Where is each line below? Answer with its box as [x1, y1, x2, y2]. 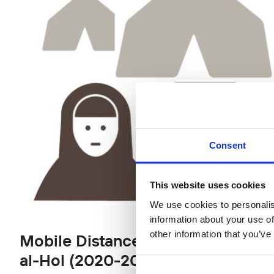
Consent [209, 139, 246, 150]
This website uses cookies [149, 179, 265, 190]
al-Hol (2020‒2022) [20, 250, 164, 270]
